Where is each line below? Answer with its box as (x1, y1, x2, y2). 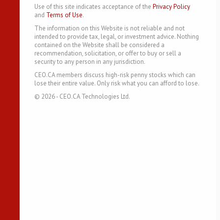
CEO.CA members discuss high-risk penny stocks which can (34, 70, 195, 79)
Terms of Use (46, 10, 82, 19)
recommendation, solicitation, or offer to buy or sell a (34, 49, 181, 57)
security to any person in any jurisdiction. (34, 57, 145, 66)
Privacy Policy (153, 2, 190, 11)
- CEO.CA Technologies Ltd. (55, 92, 130, 101)
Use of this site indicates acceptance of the (34, 2, 153, 11)
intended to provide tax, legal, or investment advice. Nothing (34, 32, 199, 41)
